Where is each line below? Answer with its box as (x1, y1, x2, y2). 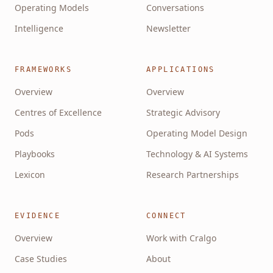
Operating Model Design (146, 127, 247, 139)
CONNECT (146, 211, 186, 220)
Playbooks (15, 148, 55, 160)
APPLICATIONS (146, 65, 215, 74)
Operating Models (15, 2, 89, 13)
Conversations (146, 2, 204, 13)
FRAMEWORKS (15, 65, 72, 74)
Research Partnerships (146, 169, 239, 180)
